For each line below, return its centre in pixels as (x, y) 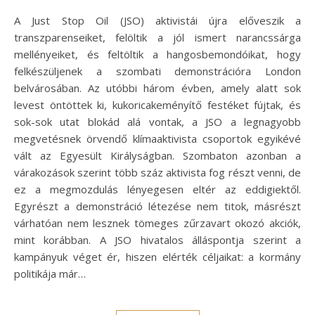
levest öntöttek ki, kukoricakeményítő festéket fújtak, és (157, 105)
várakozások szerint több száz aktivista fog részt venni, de (157, 173)
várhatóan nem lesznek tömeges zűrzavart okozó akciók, (157, 223)
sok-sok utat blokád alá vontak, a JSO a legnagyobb (157, 122)
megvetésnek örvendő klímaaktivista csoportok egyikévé (157, 139)
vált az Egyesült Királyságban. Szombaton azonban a (157, 156)
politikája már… (50, 274)
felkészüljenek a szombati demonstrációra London (157, 71)
